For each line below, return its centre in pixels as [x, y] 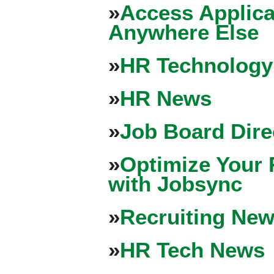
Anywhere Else [183, 32]
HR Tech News [192, 250]
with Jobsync [175, 183]
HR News [165, 98]
